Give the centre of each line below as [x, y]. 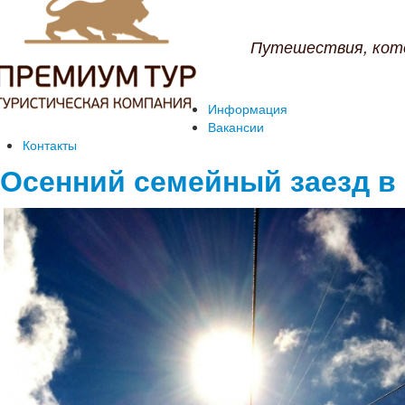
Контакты [50, 145]
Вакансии [236, 127]
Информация [248, 108]
